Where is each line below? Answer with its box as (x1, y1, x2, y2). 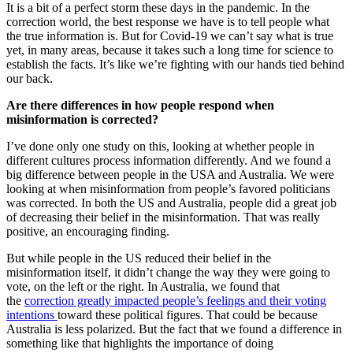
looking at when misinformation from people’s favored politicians (6, 182, 330, 196)
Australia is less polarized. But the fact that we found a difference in (6, 322, 342, 336)
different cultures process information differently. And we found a (6, 154, 331, 168)
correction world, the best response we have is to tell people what (6, 15, 329, 29)
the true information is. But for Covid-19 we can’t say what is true (6, 29, 333, 43)
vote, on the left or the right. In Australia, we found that (6, 280, 280, 294)
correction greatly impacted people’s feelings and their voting (24, 294, 326, 308)
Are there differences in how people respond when (6, 98, 274, 113)
